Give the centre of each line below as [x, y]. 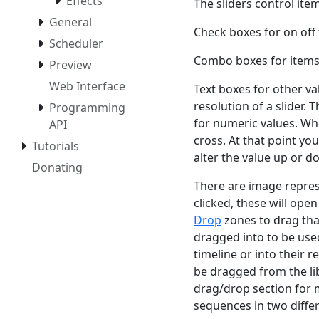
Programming [87, 108]
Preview [70, 65]
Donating [57, 168]
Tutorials [56, 146]
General [70, 22]
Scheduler [76, 44]
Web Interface [87, 87]
